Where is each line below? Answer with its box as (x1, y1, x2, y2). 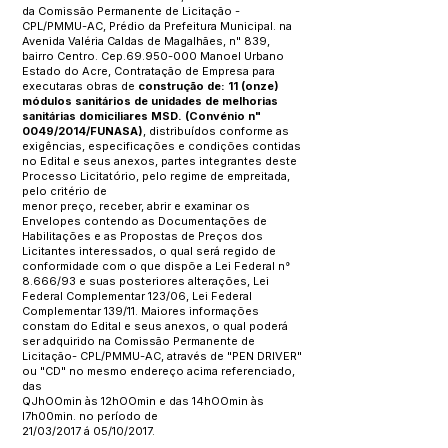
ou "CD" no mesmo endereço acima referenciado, (22, 364, 295, 378)
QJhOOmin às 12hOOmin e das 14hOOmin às (22, 394, 264, 408)
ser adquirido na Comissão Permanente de (22, 334, 255, 348)
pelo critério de (22, 184, 107, 198)
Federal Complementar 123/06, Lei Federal (22, 289, 252, 303)
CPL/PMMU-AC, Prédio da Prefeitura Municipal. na (22, 19, 292, 33)
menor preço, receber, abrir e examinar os (22, 199, 250, 213)
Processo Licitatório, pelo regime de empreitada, (22, 169, 290, 183)
